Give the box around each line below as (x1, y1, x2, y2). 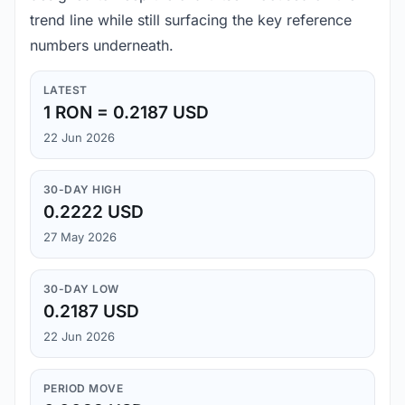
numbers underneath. (30, 36, 174, 55)
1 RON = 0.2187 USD (43, 102, 209, 124)
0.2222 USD (43, 202, 144, 223)
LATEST (43, 83, 88, 98)
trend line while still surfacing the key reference (30, 11, 352, 30)
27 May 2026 (43, 230, 117, 245)
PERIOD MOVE (43, 381, 124, 396)
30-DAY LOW (43, 282, 119, 297)
